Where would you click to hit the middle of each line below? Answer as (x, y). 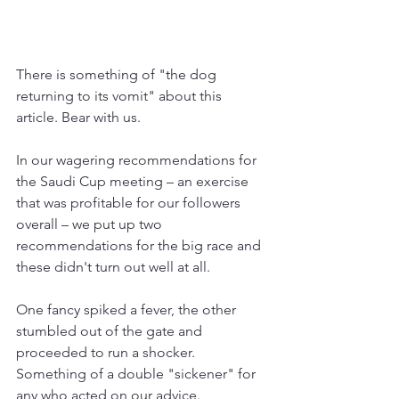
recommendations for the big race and (140, 245)
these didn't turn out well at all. (113, 266)
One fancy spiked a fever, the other (128, 309)
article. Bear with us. (78, 117)
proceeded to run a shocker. (107, 352)
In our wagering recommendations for (138, 159)
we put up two (119, 224)
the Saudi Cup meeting (91, 181)
